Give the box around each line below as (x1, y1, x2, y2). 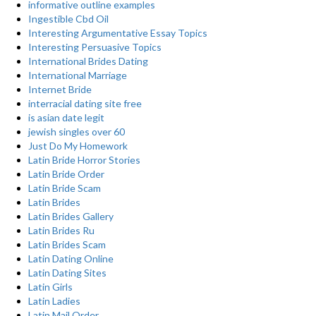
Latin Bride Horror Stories (28, 154, 140, 166)
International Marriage (28, 69, 127, 81)
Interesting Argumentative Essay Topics (28, 27, 207, 39)
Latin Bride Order (28, 168, 104, 180)
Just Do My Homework (28, 140, 128, 152)
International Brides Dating (28, 55, 148, 67)
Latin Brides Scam (28, 238, 106, 250)
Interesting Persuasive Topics (28, 41, 162, 53)
